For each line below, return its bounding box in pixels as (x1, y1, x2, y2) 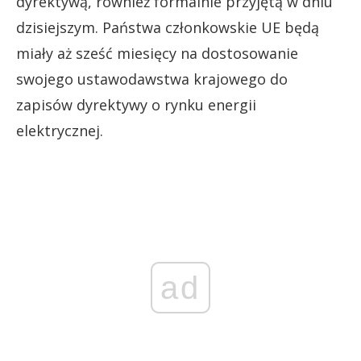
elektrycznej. (16, 120, 103, 140)
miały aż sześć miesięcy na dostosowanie (16, 43, 298, 63)
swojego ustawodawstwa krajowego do (16, 68, 288, 89)
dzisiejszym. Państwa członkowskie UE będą (16, 17, 319, 37)
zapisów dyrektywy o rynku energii (16, 94, 256, 114)
